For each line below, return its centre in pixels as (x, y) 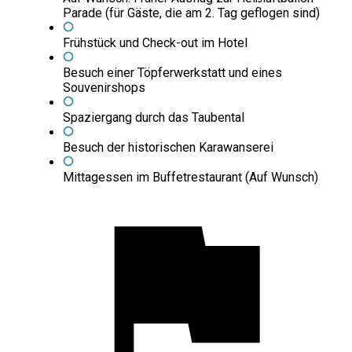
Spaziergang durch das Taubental (154, 118)
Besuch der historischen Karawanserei (168, 148)
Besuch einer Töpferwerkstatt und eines (172, 73)
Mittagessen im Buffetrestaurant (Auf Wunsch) (191, 178)
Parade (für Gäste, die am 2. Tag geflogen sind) (191, 13)
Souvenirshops (104, 88)
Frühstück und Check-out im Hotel (155, 43)
